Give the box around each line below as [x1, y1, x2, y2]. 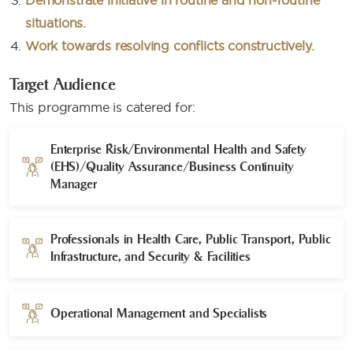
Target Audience [9, 75, 116, 94]
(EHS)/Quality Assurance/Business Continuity [50, 159, 294, 174]
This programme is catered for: [9, 99, 195, 115]
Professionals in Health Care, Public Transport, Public [50, 232, 331, 247]
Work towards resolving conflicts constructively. [25, 38, 314, 54]
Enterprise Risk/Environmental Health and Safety [50, 142, 307, 157]
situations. [25, 15, 87, 31]
